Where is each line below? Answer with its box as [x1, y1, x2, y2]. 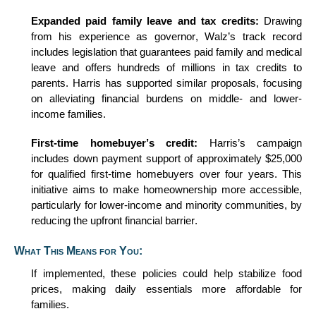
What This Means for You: [14, 244, 142, 257]
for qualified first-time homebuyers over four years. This [31, 168, 302, 180]
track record [242, 30, 303, 42]
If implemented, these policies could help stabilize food [31, 267, 302, 279]
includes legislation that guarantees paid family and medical [31, 46, 302, 58]
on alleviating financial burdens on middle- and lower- [31, 92, 302, 104]
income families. [31, 108, 106, 120]
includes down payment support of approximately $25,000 [31, 152, 302, 164]
